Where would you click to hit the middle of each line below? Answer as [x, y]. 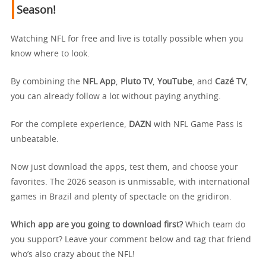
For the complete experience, [70, 125]
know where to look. [50, 54]
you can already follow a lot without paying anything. [116, 97]
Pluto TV [137, 82]
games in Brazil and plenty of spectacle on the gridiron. [121, 197]
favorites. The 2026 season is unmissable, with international [130, 183]
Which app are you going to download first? [97, 225]
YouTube [175, 82]
